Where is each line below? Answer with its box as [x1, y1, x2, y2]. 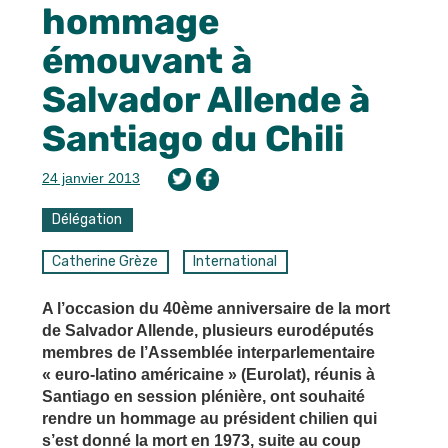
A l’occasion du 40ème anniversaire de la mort [42, 299, 390, 317]
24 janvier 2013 [42, 169, 140, 186]
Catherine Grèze [52, 252, 159, 270]
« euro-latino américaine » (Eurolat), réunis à [42, 365, 375, 383]
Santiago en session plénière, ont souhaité [42, 387, 365, 405]
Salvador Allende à [42, 77, 370, 121]
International [193, 252, 278, 270]
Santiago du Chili [42, 116, 344, 160]
